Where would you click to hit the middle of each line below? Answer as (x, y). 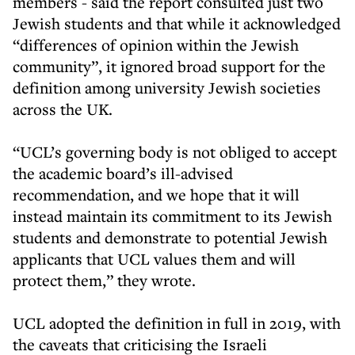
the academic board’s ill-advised (123, 173)
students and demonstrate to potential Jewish (170, 237)
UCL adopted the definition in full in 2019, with (177, 323)
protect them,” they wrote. (106, 280)
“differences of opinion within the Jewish (156, 45)
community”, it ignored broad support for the (169, 66)
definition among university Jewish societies (167, 88)
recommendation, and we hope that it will (156, 195)
